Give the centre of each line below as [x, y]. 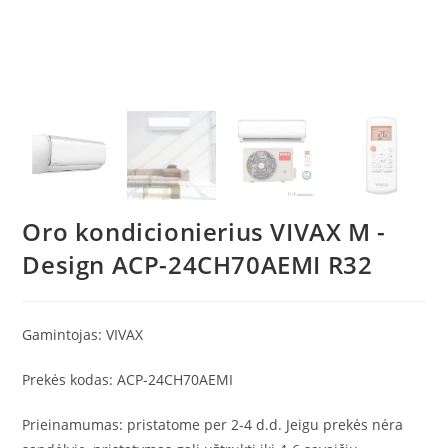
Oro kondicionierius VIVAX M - [204, 231]
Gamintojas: [62, 334]
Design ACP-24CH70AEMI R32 [197, 264]
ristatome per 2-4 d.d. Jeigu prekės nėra [270, 424]
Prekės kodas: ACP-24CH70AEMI [128, 379]
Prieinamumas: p [79, 424]
